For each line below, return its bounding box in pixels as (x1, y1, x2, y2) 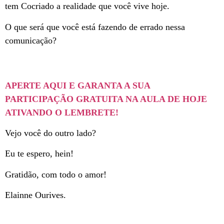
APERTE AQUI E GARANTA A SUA (5, 80, 150, 90)
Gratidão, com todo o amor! (5, 169, 106, 179)
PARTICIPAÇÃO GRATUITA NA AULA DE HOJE (5, 93, 207, 104)
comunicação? (5, 35, 56, 45)
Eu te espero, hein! (5, 148, 73, 159)
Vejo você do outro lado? (5, 128, 96, 138)
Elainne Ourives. (5, 190, 66, 200)
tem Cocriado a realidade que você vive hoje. (5, 1, 169, 11)
